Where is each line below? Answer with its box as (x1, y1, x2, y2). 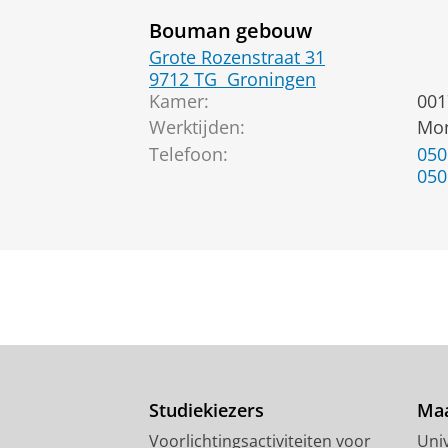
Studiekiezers (149, 397, 264, 422)
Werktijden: (149, 115, 245, 140)
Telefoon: (149, 141, 228, 166)
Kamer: (149, 88, 209, 113)
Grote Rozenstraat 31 (149, 44, 325, 69)
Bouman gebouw (149, 16, 312, 45)
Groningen (227, 66, 316, 91)
